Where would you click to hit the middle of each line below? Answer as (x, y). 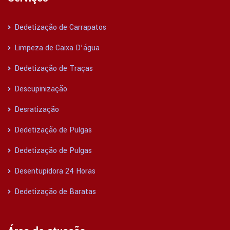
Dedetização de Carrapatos (59, 28)
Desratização (36, 110)
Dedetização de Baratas (54, 192)
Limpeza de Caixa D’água (56, 48)
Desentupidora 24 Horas (54, 171)
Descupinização (40, 89)
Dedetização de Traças (53, 69)
